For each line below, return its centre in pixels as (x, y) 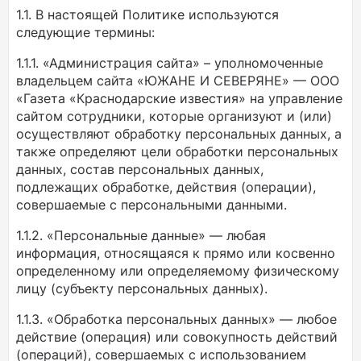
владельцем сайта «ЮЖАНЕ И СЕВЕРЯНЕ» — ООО (178, 81)
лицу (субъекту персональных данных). (142, 288)
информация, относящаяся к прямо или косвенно (176, 253)
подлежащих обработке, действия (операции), (166, 187)
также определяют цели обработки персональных (177, 151)
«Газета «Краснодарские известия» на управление (179, 98)
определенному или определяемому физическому (178, 271)
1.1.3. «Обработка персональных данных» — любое (176, 319)
